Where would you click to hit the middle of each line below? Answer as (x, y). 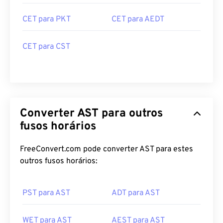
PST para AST (46, 193)
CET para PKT (47, 19)
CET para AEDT (138, 19)
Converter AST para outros (91, 114)
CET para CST (46, 47)
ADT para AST (136, 193)
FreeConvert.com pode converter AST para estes (107, 149)
